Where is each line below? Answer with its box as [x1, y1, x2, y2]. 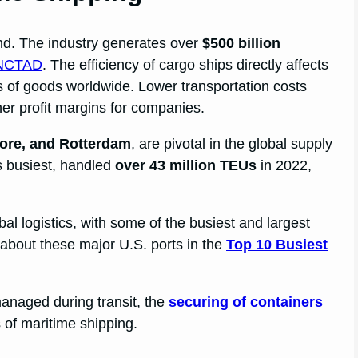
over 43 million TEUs [115, 157, 257, 173]
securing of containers [169, 293, 324, 310]
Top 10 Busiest [226, 236, 328, 253]
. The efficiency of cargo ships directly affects [42, 56, 329, 73]
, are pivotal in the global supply [131, 135, 333, 152]
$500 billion [202, 34, 281, 51]
